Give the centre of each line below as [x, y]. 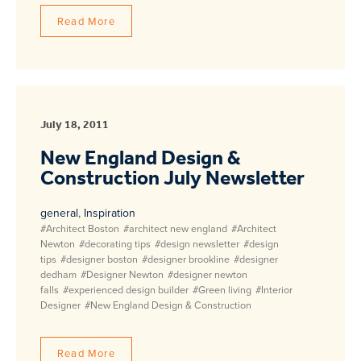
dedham [58, 274]
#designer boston [99, 259]
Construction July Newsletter [172, 179]
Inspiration [110, 213]
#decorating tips [115, 243]
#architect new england [175, 228]
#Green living [222, 289]
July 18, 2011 [75, 125]
